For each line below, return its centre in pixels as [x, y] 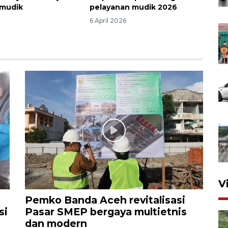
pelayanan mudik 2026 [133, 7]
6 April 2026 [108, 21]
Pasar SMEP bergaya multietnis [106, 212]
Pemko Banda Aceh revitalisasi [105, 200]
